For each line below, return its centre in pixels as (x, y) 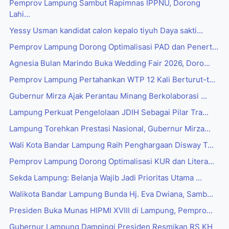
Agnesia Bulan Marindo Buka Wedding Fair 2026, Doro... (110, 64)
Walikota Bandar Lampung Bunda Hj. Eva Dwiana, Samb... (111, 194)
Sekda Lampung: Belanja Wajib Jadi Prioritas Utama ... (106, 178)
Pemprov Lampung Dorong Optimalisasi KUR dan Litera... (112, 162)
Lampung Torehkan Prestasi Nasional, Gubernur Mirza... (110, 129)
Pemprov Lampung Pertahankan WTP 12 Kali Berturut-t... (112, 80)
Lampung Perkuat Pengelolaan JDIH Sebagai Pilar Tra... (109, 113)
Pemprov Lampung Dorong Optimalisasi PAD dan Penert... (114, 47)
